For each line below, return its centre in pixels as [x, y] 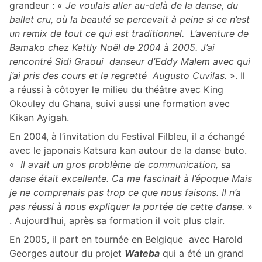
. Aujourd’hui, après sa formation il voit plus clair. [117, 221]
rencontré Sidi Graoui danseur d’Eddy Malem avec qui [130, 62]
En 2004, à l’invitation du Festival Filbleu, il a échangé [127, 137]
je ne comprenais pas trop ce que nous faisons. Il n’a [125, 193]
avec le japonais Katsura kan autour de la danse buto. [128, 151]
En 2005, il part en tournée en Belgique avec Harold [126, 239]
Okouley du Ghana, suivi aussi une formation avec [120, 104]
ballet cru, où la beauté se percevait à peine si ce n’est [130, 20]
